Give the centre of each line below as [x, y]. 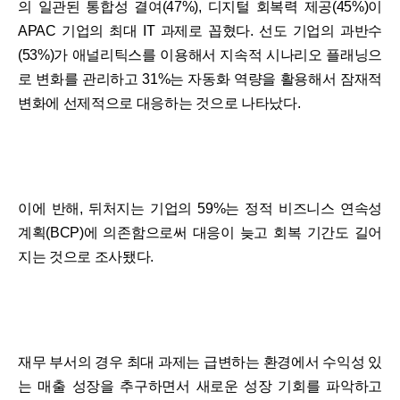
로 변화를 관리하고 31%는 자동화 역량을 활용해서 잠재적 [200, 79]
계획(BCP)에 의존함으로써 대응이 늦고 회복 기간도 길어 [200, 232]
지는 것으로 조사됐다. [86, 256]
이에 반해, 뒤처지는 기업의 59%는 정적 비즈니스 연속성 [200, 208]
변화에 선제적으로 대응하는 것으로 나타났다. [159, 103]
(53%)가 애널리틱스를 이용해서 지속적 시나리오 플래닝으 [200, 54]
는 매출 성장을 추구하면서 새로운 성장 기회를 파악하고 [200, 386]
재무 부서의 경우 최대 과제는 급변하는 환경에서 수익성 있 [200, 362]
